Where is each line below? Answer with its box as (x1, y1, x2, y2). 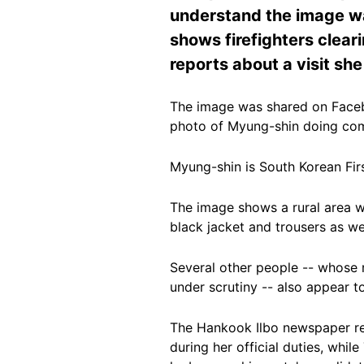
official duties (236, 338, 320, 355)
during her (170, 338, 236, 355)
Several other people (170, 258, 298, 275)
